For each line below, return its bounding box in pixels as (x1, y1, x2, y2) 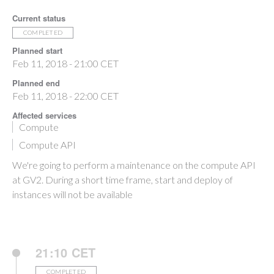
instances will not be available (12, 188, 133, 200)
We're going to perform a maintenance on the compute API (12, 159, 256, 171)
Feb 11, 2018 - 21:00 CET (12, 57, 119, 69)
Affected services (12, 109, 76, 121)
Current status (12, 12, 65, 24)
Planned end (12, 77, 60, 89)
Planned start (12, 45, 62, 56)
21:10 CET (35, 243, 96, 261)
